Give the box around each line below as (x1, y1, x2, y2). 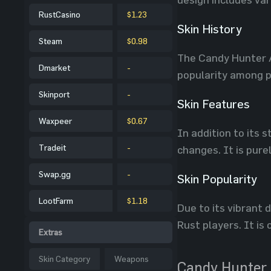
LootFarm (39, 195, 73, 206)
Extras (39, 227, 62, 237)
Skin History (177, 22, 242, 36)
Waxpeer (39, 116, 72, 126)
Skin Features (177, 97, 250, 111)
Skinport (39, 89, 70, 99)
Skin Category (39, 253, 90, 264)
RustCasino (39, 9, 80, 19)
